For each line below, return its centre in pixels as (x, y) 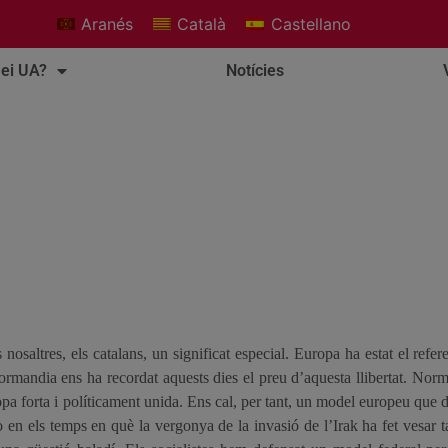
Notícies (254, 70)
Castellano (310, 24)
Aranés (106, 24)
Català (202, 24)
